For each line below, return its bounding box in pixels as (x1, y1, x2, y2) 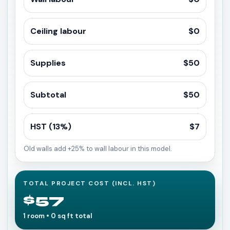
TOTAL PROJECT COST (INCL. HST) (23, 179, 156, 187)
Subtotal (30, 89, 66, 100)
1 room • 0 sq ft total (23, 212, 92, 220)
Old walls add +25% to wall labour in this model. (24, 144, 172, 153)
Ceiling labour (30, 26, 86, 36)
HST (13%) (30, 121, 71, 132)
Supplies (30, 57, 66, 68)
